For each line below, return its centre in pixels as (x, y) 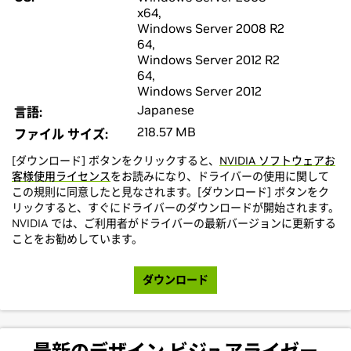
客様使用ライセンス (61, 176)
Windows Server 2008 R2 (211, 28)
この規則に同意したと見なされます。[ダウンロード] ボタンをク (170, 192)
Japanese (166, 110)
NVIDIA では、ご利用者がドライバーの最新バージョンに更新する (174, 223)
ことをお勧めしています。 (77, 239)
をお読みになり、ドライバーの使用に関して (220, 176)
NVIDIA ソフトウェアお (277, 161)
